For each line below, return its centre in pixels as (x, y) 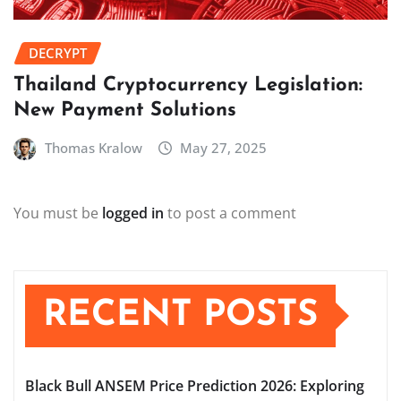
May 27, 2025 (224, 147)
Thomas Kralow (93, 147)
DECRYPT (58, 53)
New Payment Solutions (125, 110)
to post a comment (230, 213)
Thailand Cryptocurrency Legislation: (188, 85)
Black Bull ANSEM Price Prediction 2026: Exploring (195, 385)
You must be (58, 213)
